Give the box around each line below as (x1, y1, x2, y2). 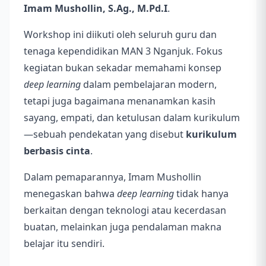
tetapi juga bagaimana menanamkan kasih (24, 94, 216, 108)
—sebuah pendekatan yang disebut (24, 128, 186, 141)
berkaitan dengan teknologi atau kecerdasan (24, 204, 226, 217)
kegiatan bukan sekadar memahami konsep (24, 61, 221, 75)
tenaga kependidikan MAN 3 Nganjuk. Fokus (24, 45, 223, 58)
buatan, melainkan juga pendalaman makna (24, 220, 221, 234)
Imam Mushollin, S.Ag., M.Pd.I (24, 2, 167, 15)
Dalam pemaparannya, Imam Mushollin (24, 170, 201, 184)
